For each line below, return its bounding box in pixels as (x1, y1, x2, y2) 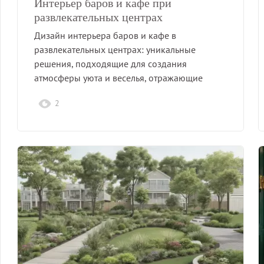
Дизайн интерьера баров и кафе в (34, 29, 176, 41)
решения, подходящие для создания (34, 57, 187, 70)
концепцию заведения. (34, 85, 130, 98)
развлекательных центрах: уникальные (34, 43, 196, 55)
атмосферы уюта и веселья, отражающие (34, 71, 203, 84)
